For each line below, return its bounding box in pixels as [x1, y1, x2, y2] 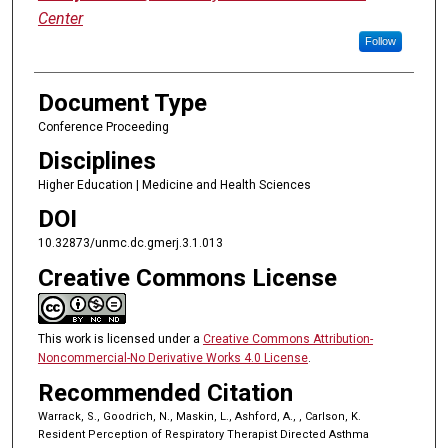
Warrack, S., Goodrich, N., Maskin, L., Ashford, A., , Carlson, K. [37, 410, 361, 424]
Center [37, 8, 83, 28]
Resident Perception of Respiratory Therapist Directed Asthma [37, 428, 369, 442]
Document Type [37, 88, 207, 117]
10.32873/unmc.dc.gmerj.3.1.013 [37, 236, 223, 251]
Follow [364, 34, 396, 47]
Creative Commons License [37, 263, 337, 292]
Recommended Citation [37, 379, 293, 408]
